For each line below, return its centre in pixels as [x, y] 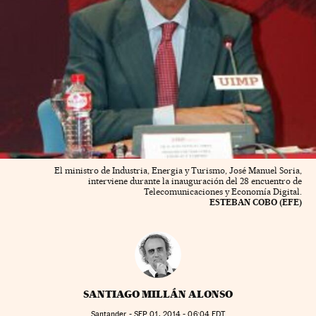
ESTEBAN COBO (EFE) [256, 202]
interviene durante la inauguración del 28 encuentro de [195, 181]
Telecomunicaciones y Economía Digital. [223, 192]
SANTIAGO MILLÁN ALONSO [158, 294]
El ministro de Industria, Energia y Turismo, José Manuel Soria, [178, 171]
